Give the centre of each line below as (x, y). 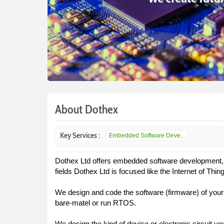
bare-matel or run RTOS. (95, 203)
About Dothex (86, 109)
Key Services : (80, 135)
